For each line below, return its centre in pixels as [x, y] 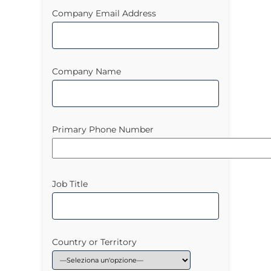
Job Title [70, 184]
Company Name [87, 71]
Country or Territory [94, 242]
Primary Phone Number [103, 129]
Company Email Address [104, 13]
